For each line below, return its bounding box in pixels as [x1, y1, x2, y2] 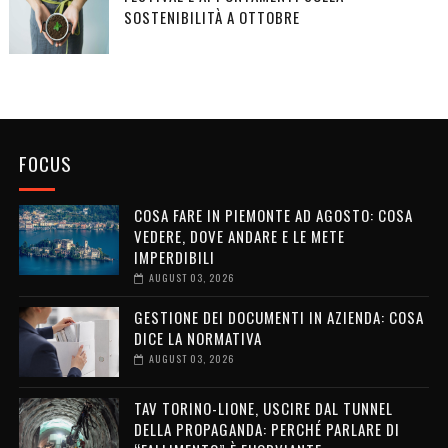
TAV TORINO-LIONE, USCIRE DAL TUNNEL [133, 397, 393, 420]
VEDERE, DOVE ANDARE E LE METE [133, 225, 345, 248]
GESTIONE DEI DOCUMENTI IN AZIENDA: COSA [133, 306, 424, 329]
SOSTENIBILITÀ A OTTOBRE [123, 6, 300, 29]
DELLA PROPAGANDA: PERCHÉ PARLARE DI [133, 418, 400, 441]
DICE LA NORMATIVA [133, 327, 262, 350]
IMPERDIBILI [133, 246, 215, 269]
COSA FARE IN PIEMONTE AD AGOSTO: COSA [133, 204, 413, 227]
